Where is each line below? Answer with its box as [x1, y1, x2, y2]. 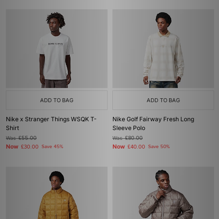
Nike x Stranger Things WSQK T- [6, 115, 97, 123]
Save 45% [42, 144, 63, 150]
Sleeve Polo [112, 124, 145, 131]
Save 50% [148, 144, 170, 150]
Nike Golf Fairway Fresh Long [112, 115, 194, 123]
